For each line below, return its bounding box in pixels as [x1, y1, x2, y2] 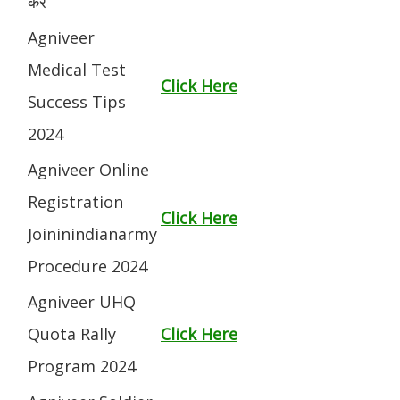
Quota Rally [28, 322, 116, 345]
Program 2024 [28, 354, 136, 377]
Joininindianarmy [28, 222, 157, 245]
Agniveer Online [28, 158, 149, 180]
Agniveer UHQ [28, 290, 136, 312]
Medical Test [28, 58, 126, 80]
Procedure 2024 [28, 254, 147, 277]
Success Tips [28, 90, 126, 112]
